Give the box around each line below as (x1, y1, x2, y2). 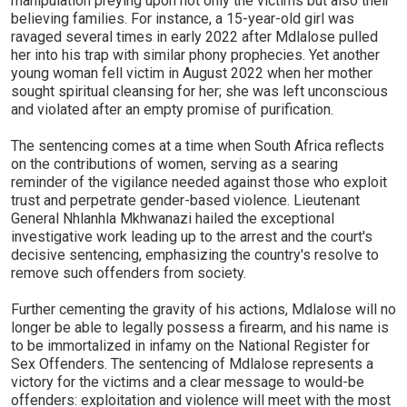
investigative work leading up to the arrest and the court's (11, 228, 372, 245)
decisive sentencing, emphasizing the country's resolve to (11, 246, 379, 263)
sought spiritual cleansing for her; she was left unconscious (11, 83, 388, 100)
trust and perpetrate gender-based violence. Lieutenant (11, 192, 360, 209)
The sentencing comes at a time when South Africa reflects (11, 137, 384, 154)
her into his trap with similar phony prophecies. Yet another (11, 46, 380, 64)
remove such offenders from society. (11, 264, 246, 282)
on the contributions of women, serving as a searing (11, 155, 338, 173)
